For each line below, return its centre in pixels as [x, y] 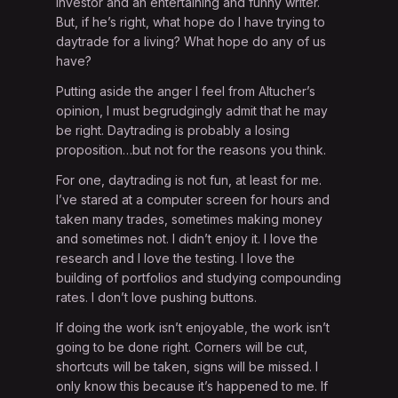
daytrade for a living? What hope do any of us [191, 42]
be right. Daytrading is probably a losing [173, 131]
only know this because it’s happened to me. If [192, 386]
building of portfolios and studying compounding [199, 278]
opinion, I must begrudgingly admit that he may [192, 111]
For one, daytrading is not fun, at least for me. [189, 180]
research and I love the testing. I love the [176, 259]
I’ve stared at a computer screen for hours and [193, 200]
